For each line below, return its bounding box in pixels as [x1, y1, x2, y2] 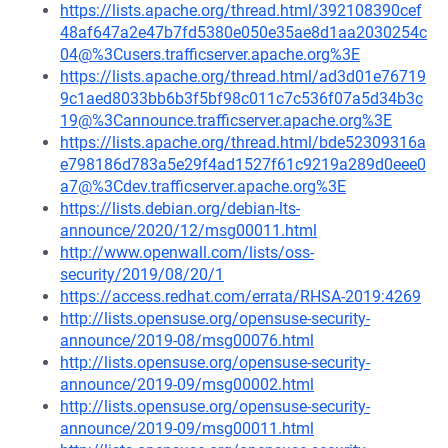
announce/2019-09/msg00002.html [60, 375, 314, 394]
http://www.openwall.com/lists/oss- [60, 243, 314, 262]
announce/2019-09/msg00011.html [60, 419, 314, 438]
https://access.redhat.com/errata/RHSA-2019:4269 [60, 287, 421, 306]
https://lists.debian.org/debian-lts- [60, 199, 300, 218]
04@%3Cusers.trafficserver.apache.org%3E [60, 45, 360, 64]
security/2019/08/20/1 [60, 265, 224, 284]
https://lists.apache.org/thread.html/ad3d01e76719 [60, 67, 426, 86]
